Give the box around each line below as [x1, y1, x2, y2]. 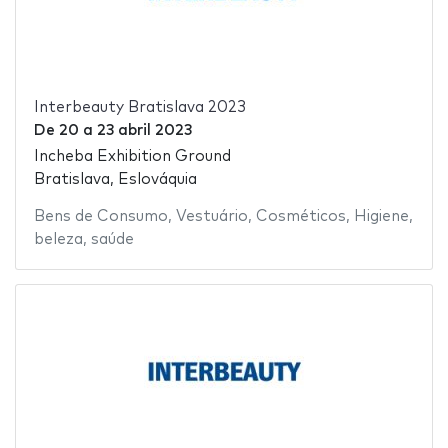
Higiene [353, 209, 409, 225]
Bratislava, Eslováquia [33, 172, 197, 188]
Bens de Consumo [33, 209, 168, 225]
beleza [33, 232, 83, 248]
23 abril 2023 [96, 122, 192, 138]
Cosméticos [255, 209, 346, 225]
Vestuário [175, 209, 248, 225]
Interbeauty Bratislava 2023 [33, 99, 246, 115]
